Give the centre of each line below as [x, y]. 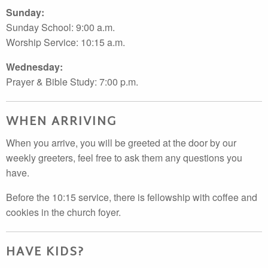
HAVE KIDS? [45, 252]
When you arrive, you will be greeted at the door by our [121, 143]
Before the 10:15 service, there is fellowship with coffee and [132, 197]
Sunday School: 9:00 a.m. [60, 27]
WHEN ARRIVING [61, 122]
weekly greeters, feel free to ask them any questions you [124, 158]
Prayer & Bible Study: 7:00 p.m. [72, 82]
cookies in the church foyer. [63, 212]
